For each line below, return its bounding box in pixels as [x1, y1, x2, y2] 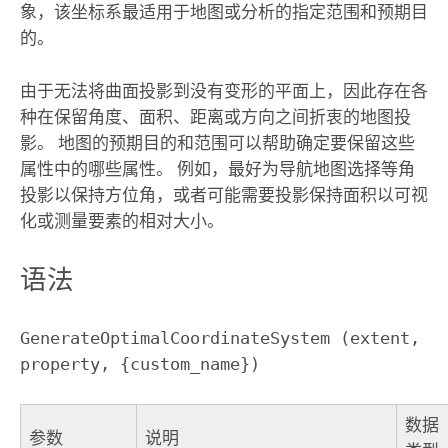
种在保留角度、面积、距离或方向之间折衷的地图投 [19, 106, 411, 127]
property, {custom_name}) [19, 354, 260, 375]
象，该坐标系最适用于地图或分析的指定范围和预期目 [19, 2, 428, 23]
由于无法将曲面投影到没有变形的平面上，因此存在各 [19, 80, 428, 101]
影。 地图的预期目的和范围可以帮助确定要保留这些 [19, 132, 415, 153]
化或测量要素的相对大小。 [19, 210, 224, 231]
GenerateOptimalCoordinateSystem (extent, [19, 328, 420, 349]
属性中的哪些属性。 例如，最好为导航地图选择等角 [19, 158, 415, 179]
